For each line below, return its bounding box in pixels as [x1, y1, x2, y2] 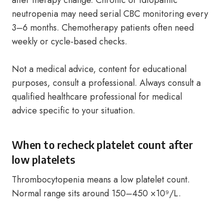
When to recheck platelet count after [12, 138, 193, 151]
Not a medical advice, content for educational [12, 63, 186, 75]
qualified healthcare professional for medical [12, 90, 182, 103]
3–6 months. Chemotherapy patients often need [12, 21, 194, 34]
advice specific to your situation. [12, 104, 135, 117]
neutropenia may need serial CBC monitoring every [12, 7, 208, 20]
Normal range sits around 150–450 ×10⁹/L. [12, 187, 181, 200]
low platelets [12, 152, 75, 166]
